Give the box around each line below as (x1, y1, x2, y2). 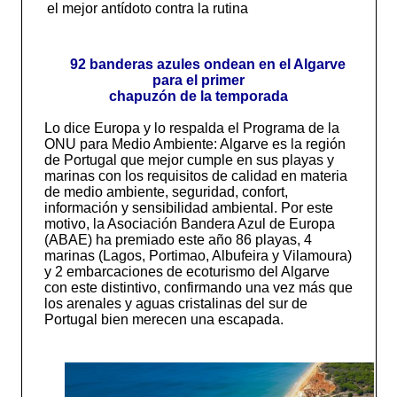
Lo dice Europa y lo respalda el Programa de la (43, 121, 339, 136)
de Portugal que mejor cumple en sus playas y (43, 152, 334, 167)
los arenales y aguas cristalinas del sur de (43, 296, 307, 311)
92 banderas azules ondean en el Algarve (69, 57, 346, 72)
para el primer (152, 73, 245, 88)
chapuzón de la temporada (109, 89, 288, 104)
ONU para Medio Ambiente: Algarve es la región (43, 136, 346, 152)
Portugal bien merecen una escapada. (43, 312, 284, 327)
